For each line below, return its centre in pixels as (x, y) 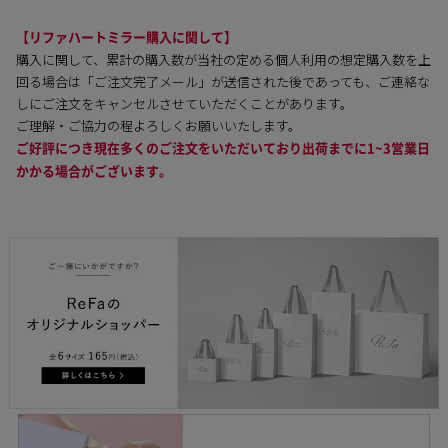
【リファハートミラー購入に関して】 (126, 38)
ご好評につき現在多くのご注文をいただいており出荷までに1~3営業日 (222, 149)
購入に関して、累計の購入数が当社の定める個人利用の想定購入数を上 (223, 60)
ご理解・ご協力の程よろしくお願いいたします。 (158, 126)
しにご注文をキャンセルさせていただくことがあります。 (184, 104)
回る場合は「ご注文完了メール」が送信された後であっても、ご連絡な (222, 82)
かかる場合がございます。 (93, 172)
